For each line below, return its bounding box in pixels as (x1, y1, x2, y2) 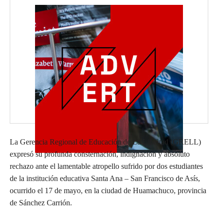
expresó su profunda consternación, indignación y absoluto (10, 149, 190, 158)
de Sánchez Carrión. (10, 198, 72, 207)
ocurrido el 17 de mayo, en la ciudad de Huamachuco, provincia (10, 186, 206, 195)
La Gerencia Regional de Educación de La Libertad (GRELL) (10, 137, 201, 146)
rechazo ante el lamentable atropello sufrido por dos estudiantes (10, 162, 203, 170)
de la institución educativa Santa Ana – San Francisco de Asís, (10, 174, 200, 182)
